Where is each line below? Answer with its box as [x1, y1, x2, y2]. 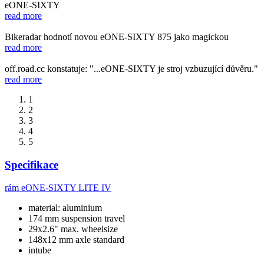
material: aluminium [28, 202, 102, 213]
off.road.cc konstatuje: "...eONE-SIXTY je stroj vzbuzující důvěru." [5, 64, 258, 74]
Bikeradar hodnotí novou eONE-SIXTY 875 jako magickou [5, 32, 229, 42]
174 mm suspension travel [28, 213, 125, 223]
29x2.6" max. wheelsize [28, 223, 118, 234]
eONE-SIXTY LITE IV [21, 182, 111, 193]
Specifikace [5, 158, 58, 171]
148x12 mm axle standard [28, 234, 124, 245]
